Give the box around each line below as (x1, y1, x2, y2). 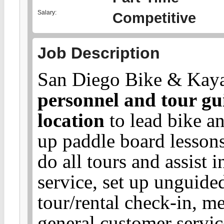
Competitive (112, 9, 196, 26)
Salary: (37, 9, 56, 16)
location (37, 109, 104, 131)
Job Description (37, 44, 160, 62)
